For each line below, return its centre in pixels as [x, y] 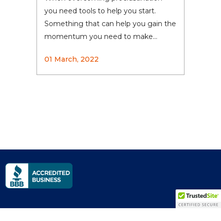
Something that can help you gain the [110, 24]
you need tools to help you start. [100, 11]
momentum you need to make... [101, 37]
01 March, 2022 [72, 59]
